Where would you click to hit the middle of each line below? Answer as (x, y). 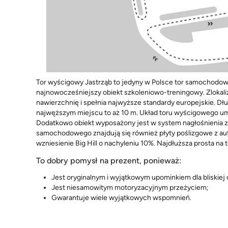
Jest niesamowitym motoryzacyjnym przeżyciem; (130, 187)
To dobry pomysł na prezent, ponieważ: (109, 160)
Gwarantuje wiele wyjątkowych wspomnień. (121, 197)
